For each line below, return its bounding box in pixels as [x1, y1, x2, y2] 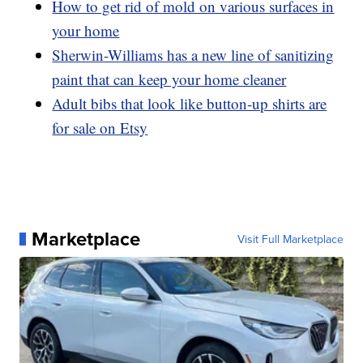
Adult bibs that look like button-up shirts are [52, 92, 327, 113]
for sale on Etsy [52, 117, 148, 138]
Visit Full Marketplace [237, 230, 344, 247]
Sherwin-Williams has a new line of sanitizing [52, 44, 335, 65]
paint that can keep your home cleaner [52, 68, 287, 89]
